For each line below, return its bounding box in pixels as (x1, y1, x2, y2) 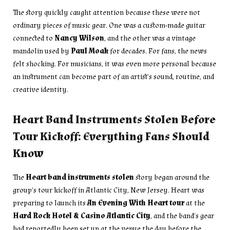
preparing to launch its (13, 198, 87, 208)
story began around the (134, 172, 209, 182)
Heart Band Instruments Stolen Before (13, 112, 216, 127)
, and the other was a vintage (104, 33, 196, 43)
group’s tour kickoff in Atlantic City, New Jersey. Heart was (13, 185, 204, 195)
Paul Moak (71, 46, 108, 56)
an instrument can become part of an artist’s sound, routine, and (13, 71, 214, 82)
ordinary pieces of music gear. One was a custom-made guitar (13, 20, 205, 30)
